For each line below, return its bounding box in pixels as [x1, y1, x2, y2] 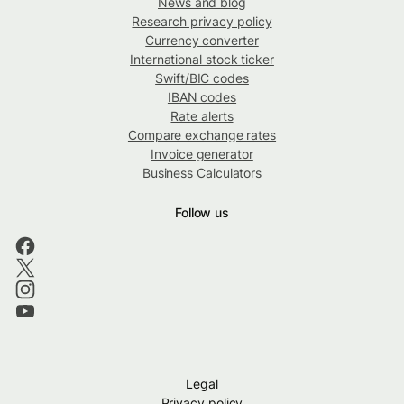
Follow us [174, 204, 230, 220]
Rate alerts [170, 107, 234, 124]
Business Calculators [142, 164, 262, 180]
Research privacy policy [132, 13, 272, 29]
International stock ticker [130, 50, 274, 67]
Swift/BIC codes [155, 69, 249, 86]
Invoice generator [151, 145, 253, 161]
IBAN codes [167, 88, 237, 105]
